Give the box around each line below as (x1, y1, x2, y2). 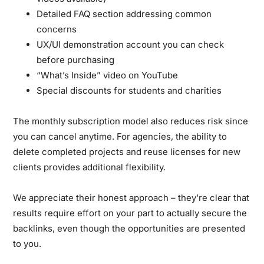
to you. (13, 237, 42, 249)
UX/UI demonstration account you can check (37, 38, 225, 50)
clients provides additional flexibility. (13, 161, 166, 173)
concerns (37, 23, 77, 35)
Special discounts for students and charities (37, 84, 222, 96)
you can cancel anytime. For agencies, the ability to (13, 130, 227, 142)
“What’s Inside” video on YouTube (37, 69, 179, 81)
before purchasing (37, 54, 115, 65)
